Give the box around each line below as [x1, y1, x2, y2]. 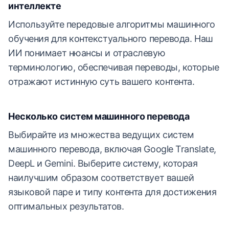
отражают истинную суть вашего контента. [8, 76, 195, 87]
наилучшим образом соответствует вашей [8, 172, 194, 183]
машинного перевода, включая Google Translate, [8, 144, 216, 154]
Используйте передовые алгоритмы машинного [8, 19, 215, 30]
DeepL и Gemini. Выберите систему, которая [8, 158, 198, 169]
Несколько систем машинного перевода [8, 111, 190, 122]
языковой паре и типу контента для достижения [8, 187, 217, 197]
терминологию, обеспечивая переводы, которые [8, 62, 219, 73]
